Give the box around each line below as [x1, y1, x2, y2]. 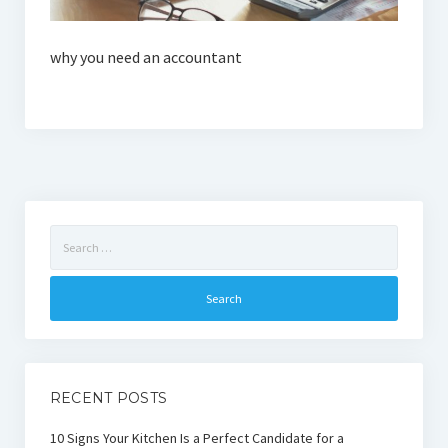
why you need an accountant [49, 47, 242, 68]
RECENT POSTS [49, 388, 168, 407]
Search [48, 226, 91, 245]
